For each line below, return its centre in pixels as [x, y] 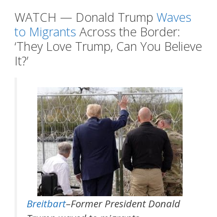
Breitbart [46, 204]
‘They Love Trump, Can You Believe [108, 46]
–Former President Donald [123, 204]
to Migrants [45, 32]
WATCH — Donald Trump [85, 17]
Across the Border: [128, 32]
